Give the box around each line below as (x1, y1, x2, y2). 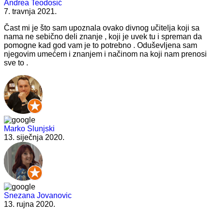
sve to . (4, 59, 28, 67)
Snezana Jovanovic (4, 191, 72, 200)
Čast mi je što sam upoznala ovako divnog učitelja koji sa (4, 24, 200, 32)
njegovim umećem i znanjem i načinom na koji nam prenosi (4, 50, 207, 59)
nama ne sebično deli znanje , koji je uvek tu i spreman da (4, 32, 202, 41)
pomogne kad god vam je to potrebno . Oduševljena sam (4, 41, 197, 50)
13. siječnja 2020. (4, 133, 64, 142)
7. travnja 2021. (4, 7, 57, 16)
